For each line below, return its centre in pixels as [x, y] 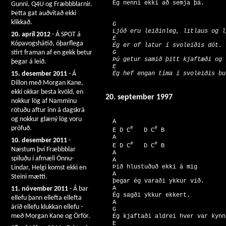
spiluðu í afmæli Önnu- [42, 159]
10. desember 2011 [39, 140]
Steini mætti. [29, 177]
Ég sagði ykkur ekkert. [150, 195]
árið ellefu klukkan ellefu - [47, 207]
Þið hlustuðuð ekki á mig [153, 167]
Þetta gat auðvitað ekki [44, 13]
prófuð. [21, 128]
